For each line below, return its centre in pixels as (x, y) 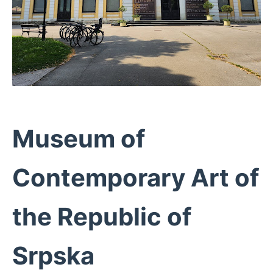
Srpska (53, 256)
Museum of (79, 139)
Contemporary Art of (136, 178)
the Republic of (102, 217)
